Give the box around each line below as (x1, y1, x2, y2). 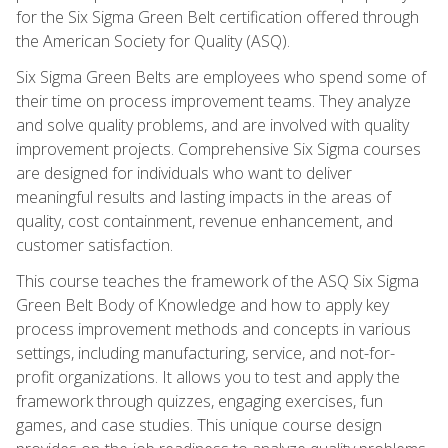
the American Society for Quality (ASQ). (16, 29, 290, 52)
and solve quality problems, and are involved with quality (16, 113, 409, 136)
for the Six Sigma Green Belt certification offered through (16, 5, 419, 28)
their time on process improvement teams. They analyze (16, 89, 411, 112)
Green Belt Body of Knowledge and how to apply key (16, 293, 389, 316)
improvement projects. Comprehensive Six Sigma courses (16, 137, 421, 160)
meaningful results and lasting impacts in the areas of (16, 185, 391, 208)
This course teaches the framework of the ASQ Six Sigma (16, 269, 419, 292)
